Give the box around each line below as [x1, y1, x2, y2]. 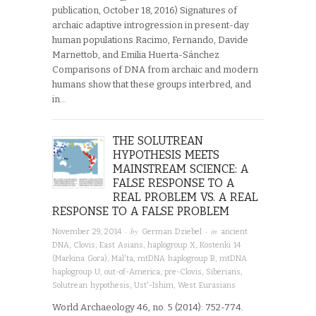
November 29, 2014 [52, 227, 121, 237]
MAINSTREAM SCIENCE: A [113, 162, 249, 176]
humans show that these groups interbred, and [52, 78, 251, 90]
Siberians [206, 267, 241, 277]
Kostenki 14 [200, 241, 241, 250]
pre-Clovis [164, 267, 202, 277]
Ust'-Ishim [134, 281, 174, 291]
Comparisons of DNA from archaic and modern [52, 63, 258, 75]
